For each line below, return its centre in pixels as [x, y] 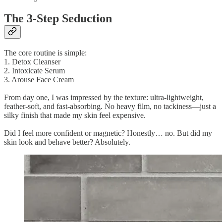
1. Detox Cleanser [32, 62]
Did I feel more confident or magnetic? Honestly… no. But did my [108, 133]
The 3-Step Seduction [58, 19]
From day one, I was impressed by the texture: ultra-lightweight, [104, 98]
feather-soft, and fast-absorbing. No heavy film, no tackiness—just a [110, 107]
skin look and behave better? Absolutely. [67, 142]
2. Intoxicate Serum [34, 71]
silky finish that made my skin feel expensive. [75, 115]
